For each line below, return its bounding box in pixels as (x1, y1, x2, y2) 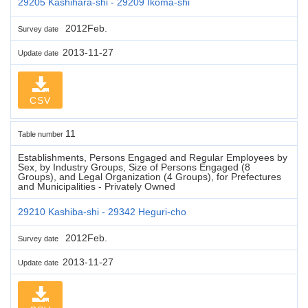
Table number (18, 129, 65, 138)
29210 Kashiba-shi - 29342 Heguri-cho (18, 206, 186, 217)
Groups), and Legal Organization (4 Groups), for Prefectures (18, 170, 281, 182)
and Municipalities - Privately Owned (18, 180, 175, 192)
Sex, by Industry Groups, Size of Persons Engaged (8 (18, 161, 250, 173)
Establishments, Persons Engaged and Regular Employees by (18, 151, 287, 163)
